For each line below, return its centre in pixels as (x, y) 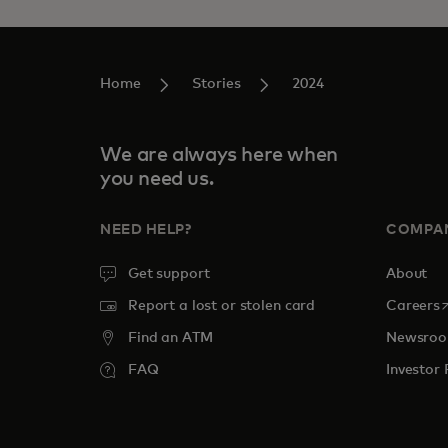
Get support (169, 274)
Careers (413, 306)
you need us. (157, 179)
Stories (216, 84)
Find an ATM (170, 338)
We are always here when (219, 155)
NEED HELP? (146, 230)
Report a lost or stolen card (222, 306)
